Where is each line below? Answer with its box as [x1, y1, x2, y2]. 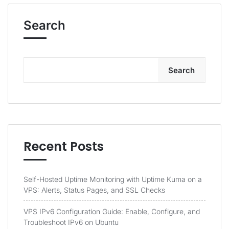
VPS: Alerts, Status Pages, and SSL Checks [24, 186, 165, 194]
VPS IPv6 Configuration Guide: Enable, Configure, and [24, 207, 200, 216]
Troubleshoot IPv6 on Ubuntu [24, 218, 119, 226]
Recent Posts [24, 138, 104, 155]
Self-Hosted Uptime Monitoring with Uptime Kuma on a [24, 175, 202, 184]
